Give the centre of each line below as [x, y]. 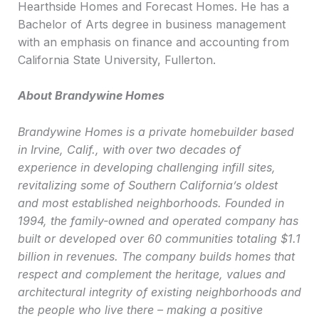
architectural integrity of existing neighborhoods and [159, 292]
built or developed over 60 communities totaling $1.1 [159, 238]
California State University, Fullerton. [116, 59]
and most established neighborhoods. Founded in [151, 203]
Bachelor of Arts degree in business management [151, 24]
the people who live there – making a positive [140, 309]
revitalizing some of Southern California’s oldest [147, 185]
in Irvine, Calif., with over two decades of [129, 149]
